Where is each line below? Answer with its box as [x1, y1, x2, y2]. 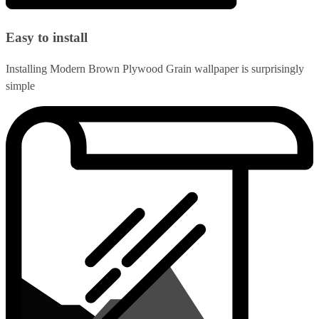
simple [6, 80, 35, 93]
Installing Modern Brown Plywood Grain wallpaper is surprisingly [6, 63, 304, 75]
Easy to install [6, 29, 88, 45]
